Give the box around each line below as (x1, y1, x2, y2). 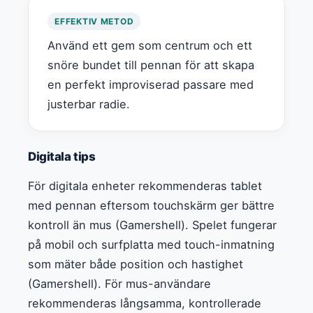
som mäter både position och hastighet (28, 256, 243, 271)
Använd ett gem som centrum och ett (48, 38, 253, 52)
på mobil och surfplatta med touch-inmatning (28, 237, 275, 252)
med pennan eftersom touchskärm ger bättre (28, 198, 275, 212)
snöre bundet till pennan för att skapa (48, 57, 255, 72)
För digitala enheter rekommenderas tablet (28, 178, 262, 193)
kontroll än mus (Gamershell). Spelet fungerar (28, 217, 277, 232)
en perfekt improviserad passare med (48, 77, 254, 92)
